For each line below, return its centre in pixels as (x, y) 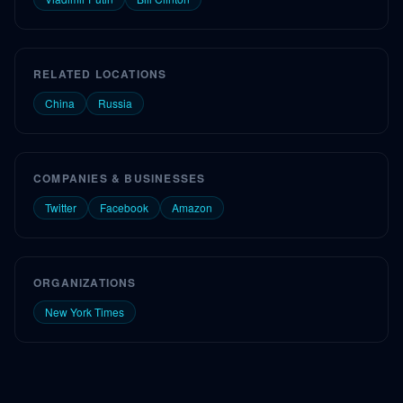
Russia (115, 103)
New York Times (85, 312)
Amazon (192, 207)
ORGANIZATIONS (85, 282)
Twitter (61, 207)
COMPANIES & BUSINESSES (120, 178)
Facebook (124, 207)
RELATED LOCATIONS (100, 74)
